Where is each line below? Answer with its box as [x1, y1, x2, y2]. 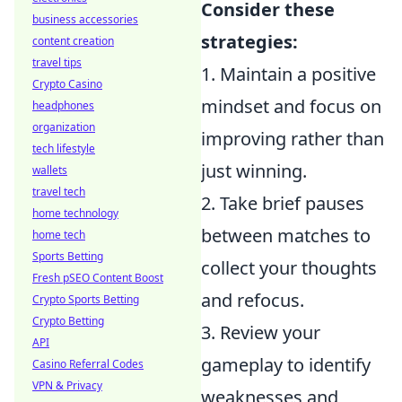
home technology [32, 205, 118, 221]
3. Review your [201, 320, 320, 345]
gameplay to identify [201, 353, 371, 377]
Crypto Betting [32, 313, 104, 328]
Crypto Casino [32, 76, 102, 92]
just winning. [201, 159, 307, 183]
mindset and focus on [201, 94, 381, 118]
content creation [32, 33, 114, 48]
